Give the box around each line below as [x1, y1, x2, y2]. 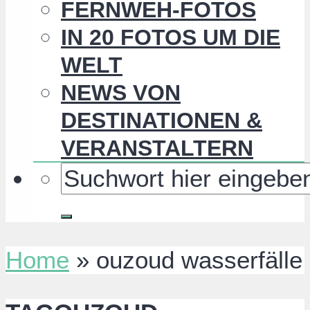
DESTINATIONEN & [61, 108, 262, 134]
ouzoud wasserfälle [96, 246, 302, 274]
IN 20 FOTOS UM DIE [61, 25, 280, 51]
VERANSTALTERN [61, 136, 253, 161]
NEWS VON [61, 80, 181, 106]
